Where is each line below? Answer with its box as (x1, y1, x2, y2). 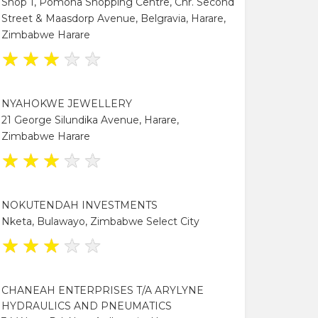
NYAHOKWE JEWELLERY (1, 97, 132, 110)
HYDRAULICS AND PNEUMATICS (1, 299, 172, 312)
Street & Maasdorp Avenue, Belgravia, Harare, (1, 11, 226, 25)
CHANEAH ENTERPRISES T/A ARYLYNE (1, 283, 204, 297)
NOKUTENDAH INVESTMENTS (1, 198, 158, 212)
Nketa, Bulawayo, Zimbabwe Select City (1, 214, 199, 228)
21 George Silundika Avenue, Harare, (1, 113, 179, 126)
